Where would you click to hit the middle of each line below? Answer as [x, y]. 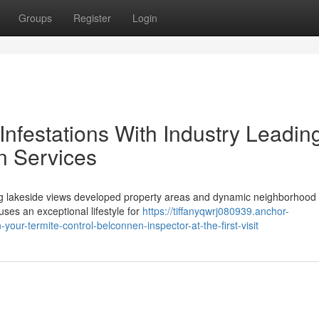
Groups [35, 18]
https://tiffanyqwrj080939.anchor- [216, 211]
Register [92, 18]
